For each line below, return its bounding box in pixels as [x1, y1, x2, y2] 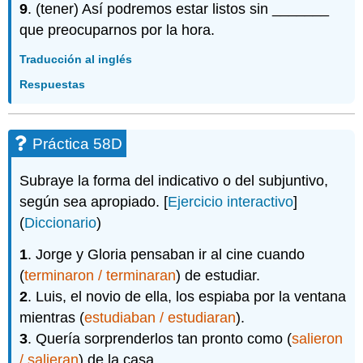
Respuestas [19, 77, 86, 91]
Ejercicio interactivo [168, 193, 294, 210]
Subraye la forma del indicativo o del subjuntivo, [19, 172, 329, 189]
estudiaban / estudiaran [84, 309, 237, 326]
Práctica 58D [32, 135, 123, 152]
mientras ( [19, 309, 85, 326]
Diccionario [24, 214, 97, 231]
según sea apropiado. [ [19, 193, 169, 210]
